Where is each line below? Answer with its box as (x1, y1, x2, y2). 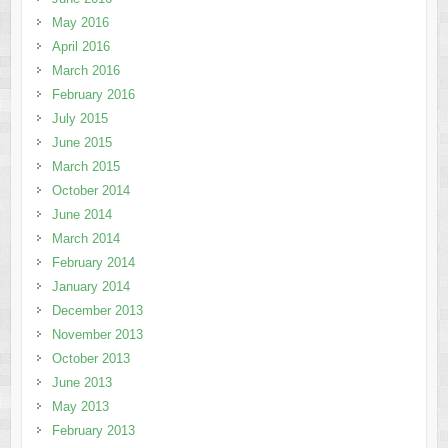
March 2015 (51, 159, 120, 175)
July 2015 (51, 111, 108, 127)
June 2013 (51, 375, 112, 391)
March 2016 (51, 63, 120, 79)
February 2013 (51, 423, 135, 439)
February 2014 (51, 255, 135, 271)
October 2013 (51, 351, 130, 367)
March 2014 (51, 231, 120, 247)
